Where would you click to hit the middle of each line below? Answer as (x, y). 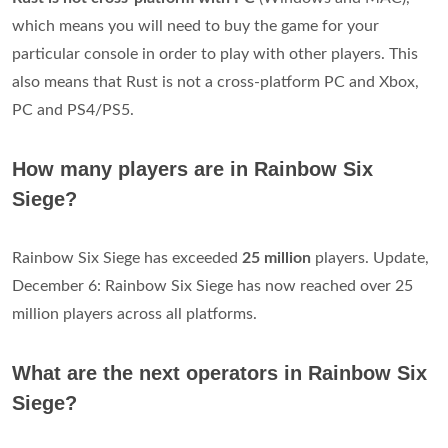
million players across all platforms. (134, 314)
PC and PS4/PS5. (73, 110)
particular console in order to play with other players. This (215, 54)
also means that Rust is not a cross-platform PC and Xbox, (215, 82)
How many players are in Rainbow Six (192, 169)
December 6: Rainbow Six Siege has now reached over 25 (212, 286)
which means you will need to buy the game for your (195, 26)
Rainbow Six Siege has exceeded (127, 258)
